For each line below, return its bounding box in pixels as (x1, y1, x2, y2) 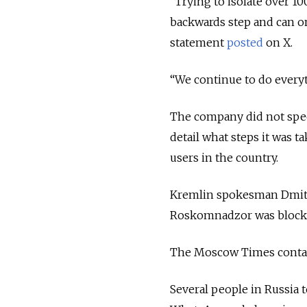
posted (227, 36, 263, 50)
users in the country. (170, 151, 278, 165)
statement (170, 36, 227, 50)
